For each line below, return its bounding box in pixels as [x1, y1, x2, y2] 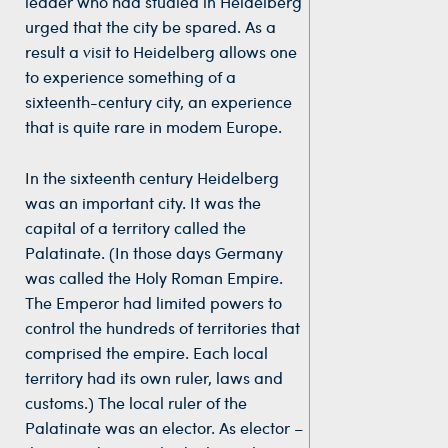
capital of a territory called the [25, 216, 246, 238]
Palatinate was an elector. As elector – [25, 416, 304, 438]
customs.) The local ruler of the [25, 391, 247, 413]
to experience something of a [25, 65, 236, 87]
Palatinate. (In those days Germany [25, 241, 283, 263]
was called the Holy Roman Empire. [25, 266, 283, 288]
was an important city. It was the [25, 191, 261, 213]
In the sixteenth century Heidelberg [25, 166, 279, 188]
